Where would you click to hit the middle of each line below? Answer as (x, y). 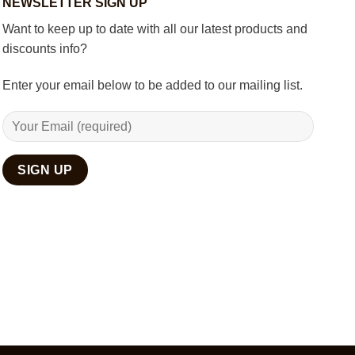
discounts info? (44, 48)
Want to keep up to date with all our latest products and (155, 29)
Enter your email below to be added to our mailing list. (152, 85)
